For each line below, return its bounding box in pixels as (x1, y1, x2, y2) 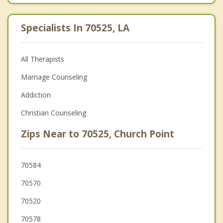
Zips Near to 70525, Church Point (21, 127, 174, 140)
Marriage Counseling (21, 72, 87, 82)
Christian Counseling (21, 108, 86, 117)
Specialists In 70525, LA (21, 21, 129, 34)
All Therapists (21, 54, 64, 64)
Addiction (21, 90, 51, 100)
